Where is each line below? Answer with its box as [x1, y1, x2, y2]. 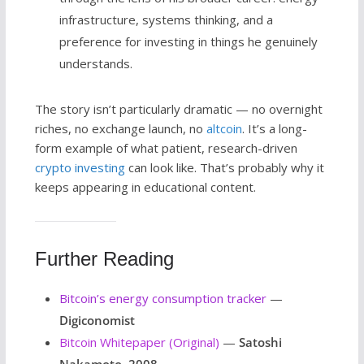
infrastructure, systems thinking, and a [58, 11, 273, 28]
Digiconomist [58, 311, 135, 328]
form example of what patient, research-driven [34, 139, 297, 156]
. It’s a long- [241, 119, 307, 136]
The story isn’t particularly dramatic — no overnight [34, 100, 323, 117]
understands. [58, 54, 132, 71]
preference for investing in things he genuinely [58, 32, 318, 50]
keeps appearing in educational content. [34, 178, 256, 195]
